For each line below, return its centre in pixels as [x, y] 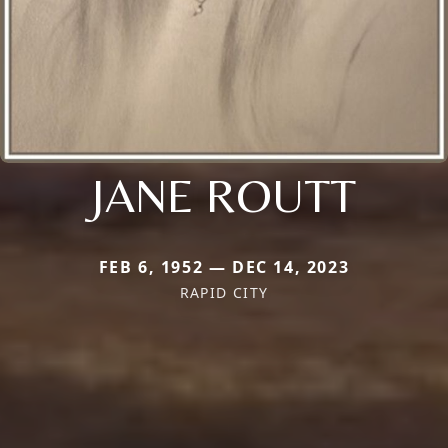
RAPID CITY [224, 292]
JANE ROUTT [224, 194]
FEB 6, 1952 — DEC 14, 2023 [224, 266]
